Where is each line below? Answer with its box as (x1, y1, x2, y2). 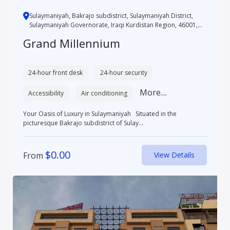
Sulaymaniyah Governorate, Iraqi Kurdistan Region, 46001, (29, 21, 198, 30)
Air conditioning (81, 89, 127, 98)
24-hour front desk (28, 68, 83, 78)
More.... (139, 87, 167, 99)
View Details (154, 150, 195, 160)
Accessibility (28, 89, 64, 98)
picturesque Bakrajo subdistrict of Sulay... (23, 119, 143, 128)
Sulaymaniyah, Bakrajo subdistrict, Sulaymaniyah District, (29, 11, 193, 21)
